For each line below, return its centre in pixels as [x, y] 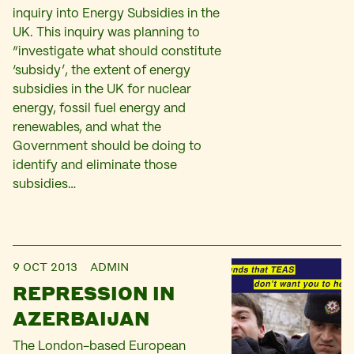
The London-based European [99, 346]
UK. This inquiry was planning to [106, 33]
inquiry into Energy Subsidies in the [116, 14]
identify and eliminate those [95, 166]
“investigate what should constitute [117, 52]
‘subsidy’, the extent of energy [102, 71]
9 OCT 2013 [45, 266]
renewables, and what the [87, 128]
